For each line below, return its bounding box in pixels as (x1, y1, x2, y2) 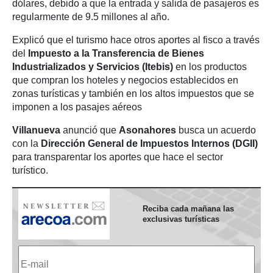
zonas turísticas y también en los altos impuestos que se (12, 88, 254, 99)
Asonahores (119, 125, 176, 135)
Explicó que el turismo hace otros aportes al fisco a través (12, 35, 260, 45)
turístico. (12, 165, 48, 175)
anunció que (60, 125, 119, 135)
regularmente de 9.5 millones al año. (12, 12, 169, 22)
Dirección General (41, 138, 124, 149)
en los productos (173, 62, 247, 72)
